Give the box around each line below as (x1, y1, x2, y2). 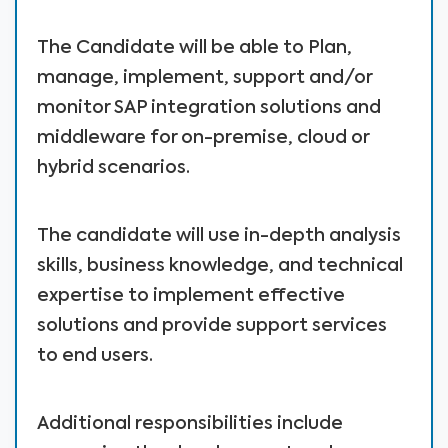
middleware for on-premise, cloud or (37, 129, 369, 147)
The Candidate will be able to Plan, (37, 39, 352, 57)
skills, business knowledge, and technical (37, 257, 403, 275)
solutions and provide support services (37, 317, 387, 335)
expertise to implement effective (37, 287, 345, 305)
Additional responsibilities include (37, 415, 343, 433)
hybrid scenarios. (37, 159, 190, 177)
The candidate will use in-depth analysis (37, 227, 401, 245)
